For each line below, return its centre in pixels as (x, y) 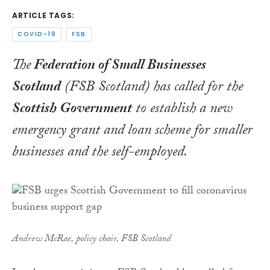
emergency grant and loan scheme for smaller (132, 131)
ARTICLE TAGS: (43, 16)
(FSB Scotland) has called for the (152, 88)
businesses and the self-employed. (100, 153)
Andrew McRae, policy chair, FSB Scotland (92, 239)
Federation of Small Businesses (118, 66)
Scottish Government (72, 110)
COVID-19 (37, 34)
